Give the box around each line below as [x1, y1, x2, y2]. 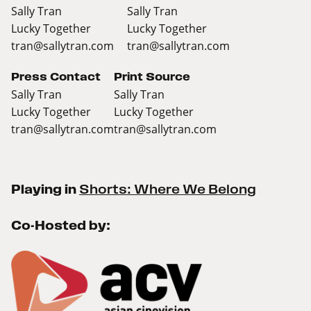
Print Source [114, 71, 190, 83]
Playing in [11, 183, 79, 196]
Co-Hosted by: [11, 219, 110, 233]
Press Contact [11, 71, 101, 83]
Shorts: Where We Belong [79, 183, 256, 197]
